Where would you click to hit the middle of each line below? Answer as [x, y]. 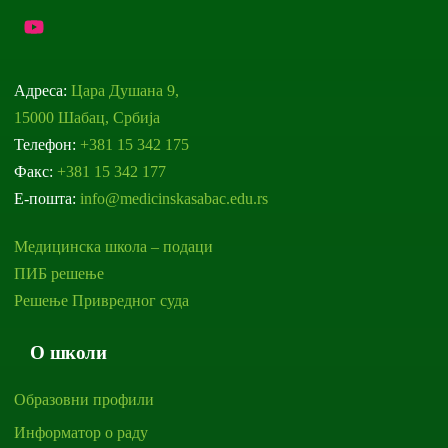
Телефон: [47, 145]
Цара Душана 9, [125, 91]
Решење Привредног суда [102, 300]
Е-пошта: [47, 199]
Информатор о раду [81, 433]
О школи [68, 352]
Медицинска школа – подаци [114, 246]
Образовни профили [84, 399]
